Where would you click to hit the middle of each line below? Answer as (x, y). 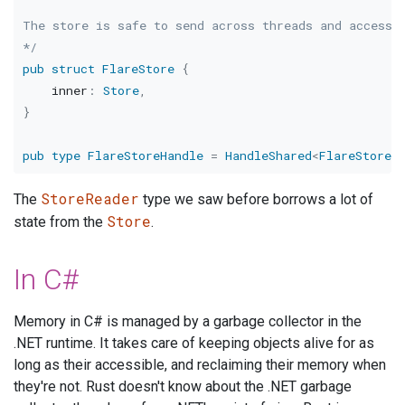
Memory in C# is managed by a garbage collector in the (188, 322)
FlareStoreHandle (145, 155)
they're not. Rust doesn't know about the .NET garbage (183, 387)
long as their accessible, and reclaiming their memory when (200, 365)
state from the (60, 222)
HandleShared (268, 155)
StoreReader (90, 199)
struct (73, 68)
